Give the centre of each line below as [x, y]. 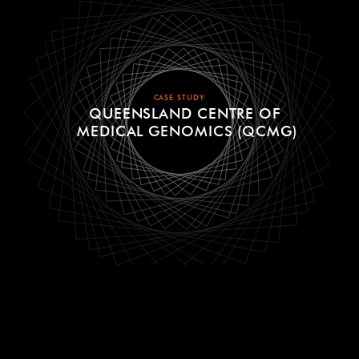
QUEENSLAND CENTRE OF [184, 113]
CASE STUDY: [179, 98]
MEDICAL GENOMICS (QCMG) [187, 131]
